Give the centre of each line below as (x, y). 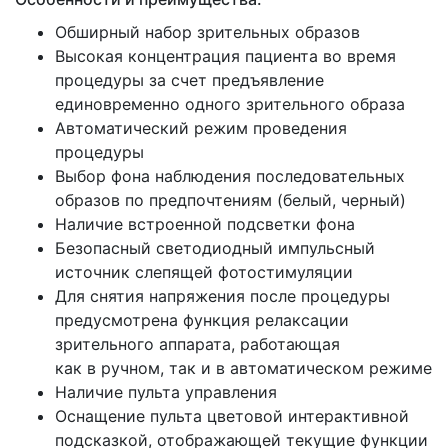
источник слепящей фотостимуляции (204, 271)
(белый (304, 199)
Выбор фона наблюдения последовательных (230, 175)
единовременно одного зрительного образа (230, 103)
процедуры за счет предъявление (189, 79)
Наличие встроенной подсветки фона (205, 223)
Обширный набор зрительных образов (207, 31)
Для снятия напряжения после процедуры (222, 295)
